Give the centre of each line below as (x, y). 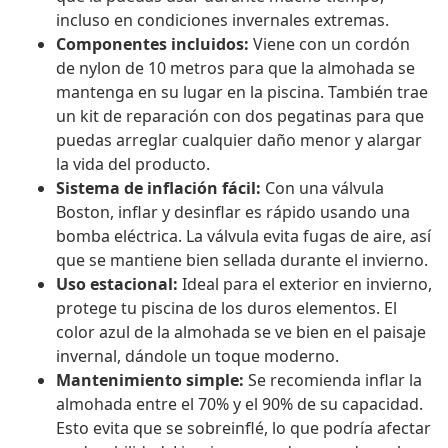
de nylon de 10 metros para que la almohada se (235, 68)
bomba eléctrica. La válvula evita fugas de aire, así (243, 236)
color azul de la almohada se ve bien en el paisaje (241, 332)
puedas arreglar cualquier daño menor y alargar (239, 140)
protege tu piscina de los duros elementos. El (226, 308)
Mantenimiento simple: (150, 380)
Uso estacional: (117, 284)
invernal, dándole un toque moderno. (197, 356)
